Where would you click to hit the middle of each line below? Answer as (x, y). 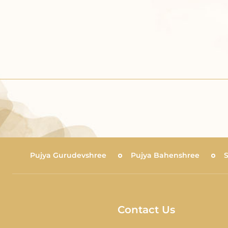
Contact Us (146, 210)
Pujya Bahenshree (165, 155)
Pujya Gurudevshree (68, 155)
